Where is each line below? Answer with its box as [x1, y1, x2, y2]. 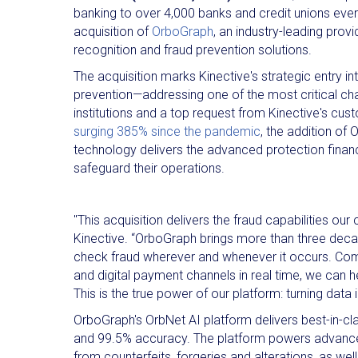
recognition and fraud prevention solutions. [74, 42, 312, 58]
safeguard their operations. [74, 161, 225, 176]
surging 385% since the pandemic [74, 124, 261, 139]
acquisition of [74, 24, 152, 39]
